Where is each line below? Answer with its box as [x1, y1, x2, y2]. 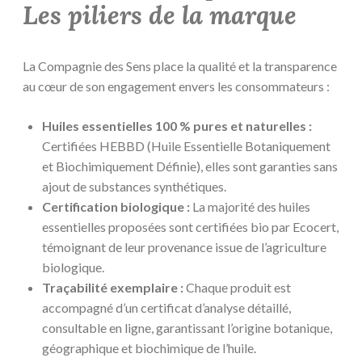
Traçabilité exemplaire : [42, 280, 183, 296]
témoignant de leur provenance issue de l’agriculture [42, 239, 326, 255]
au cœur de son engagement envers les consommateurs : [23, 78, 330, 95]
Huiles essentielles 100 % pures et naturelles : [42, 118, 312, 134]
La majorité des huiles [190, 199, 310, 215]
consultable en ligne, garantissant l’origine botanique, [42, 320, 332, 336]
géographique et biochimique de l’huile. [42, 340, 256, 356]
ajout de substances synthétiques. [42, 179, 226, 195]
